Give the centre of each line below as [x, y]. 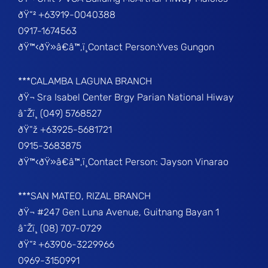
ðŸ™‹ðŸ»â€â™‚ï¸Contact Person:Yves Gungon [116, 47]
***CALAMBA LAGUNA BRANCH [85, 81]
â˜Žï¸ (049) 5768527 [60, 113]
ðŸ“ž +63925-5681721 [65, 130]
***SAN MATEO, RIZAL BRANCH [85, 196]
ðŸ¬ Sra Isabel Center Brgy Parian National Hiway [126, 97]
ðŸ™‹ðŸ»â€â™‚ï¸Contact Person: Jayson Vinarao [124, 162]
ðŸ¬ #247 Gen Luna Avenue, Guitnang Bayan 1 [119, 212]
